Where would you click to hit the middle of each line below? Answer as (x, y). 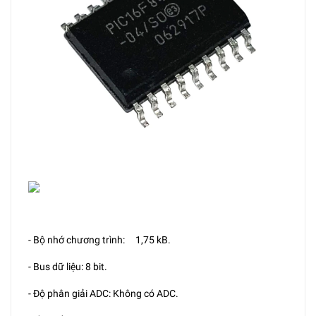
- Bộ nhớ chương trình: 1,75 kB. (99, 240)
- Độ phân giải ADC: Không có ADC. (103, 293)
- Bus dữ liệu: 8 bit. (68, 267)
